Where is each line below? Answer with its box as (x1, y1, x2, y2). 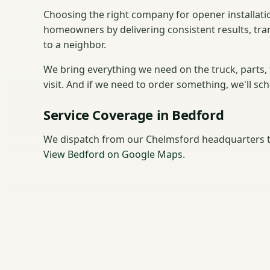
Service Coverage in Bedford (43, 105, 224, 124)
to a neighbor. (43, 37, 106, 51)
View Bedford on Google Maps (43, 147, 183, 161)
